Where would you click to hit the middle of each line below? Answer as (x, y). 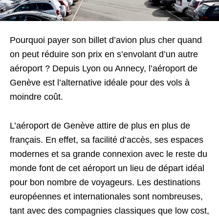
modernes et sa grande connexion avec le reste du (109, 154)
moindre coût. (36, 97)
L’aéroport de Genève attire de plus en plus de (100, 125)
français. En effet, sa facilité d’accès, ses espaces (107, 140)
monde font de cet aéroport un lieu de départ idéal (107, 168)
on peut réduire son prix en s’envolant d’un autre (104, 54)
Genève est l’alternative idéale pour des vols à (100, 82)
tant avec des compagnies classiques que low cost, (109, 210)
